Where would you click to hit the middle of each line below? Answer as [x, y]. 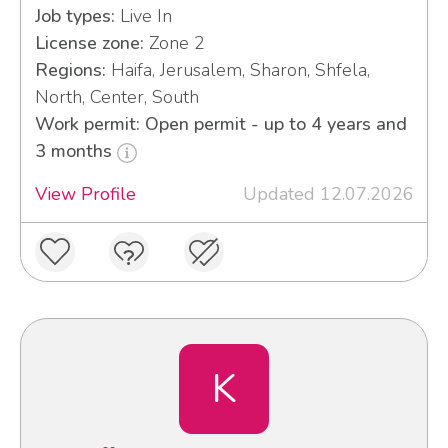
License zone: [89, 43]
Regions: [70, 70]
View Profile [85, 194]
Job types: [74, 16]
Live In [143, 16]
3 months [75, 151]
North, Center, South [116, 97]
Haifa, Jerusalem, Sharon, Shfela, [237, 70]
